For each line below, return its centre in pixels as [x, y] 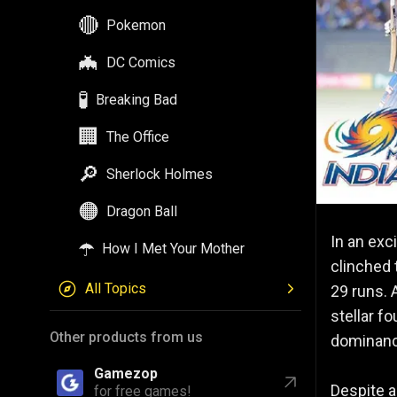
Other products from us [126, 337]
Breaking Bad [136, 100]
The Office [138, 137]
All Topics [116, 288]
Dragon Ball [142, 211]
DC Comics [141, 62]
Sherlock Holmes [160, 174]
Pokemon [136, 25]
